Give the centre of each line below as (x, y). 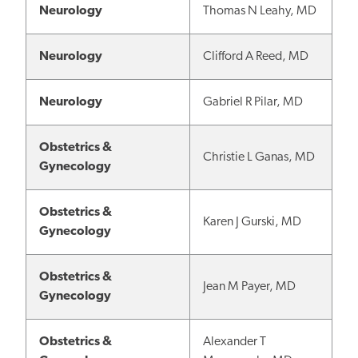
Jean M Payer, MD (249, 286)
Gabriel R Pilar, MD (253, 102)
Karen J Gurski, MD (252, 222)
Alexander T (235, 342)
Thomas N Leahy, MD (260, 11)
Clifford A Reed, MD (256, 56)
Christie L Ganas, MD (259, 157)
